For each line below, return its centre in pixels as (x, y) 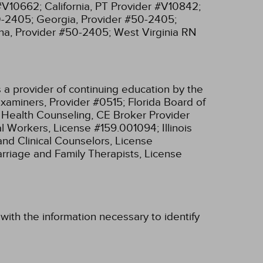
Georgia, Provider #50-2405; (107, 19)
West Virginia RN (155, 32)
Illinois (177, 128)
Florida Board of (167, 102)
